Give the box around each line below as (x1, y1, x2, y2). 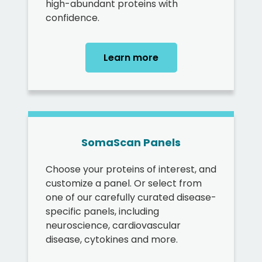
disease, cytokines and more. (46, 233, 178, 246)
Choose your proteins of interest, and (46, 163, 216, 176)
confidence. (46, 11, 99, 25)
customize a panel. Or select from (46, 177, 202, 190)
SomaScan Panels (81, 135, 181, 150)
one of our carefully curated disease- (46, 191, 216, 204)
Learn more (104, 51, 158, 64)
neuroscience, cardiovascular (46, 219, 181, 232)
